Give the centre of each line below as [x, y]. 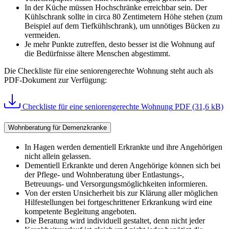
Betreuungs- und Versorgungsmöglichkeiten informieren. [116, 184]
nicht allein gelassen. [58, 156]
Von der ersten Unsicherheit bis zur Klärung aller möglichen [121, 193]
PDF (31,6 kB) [199, 107]
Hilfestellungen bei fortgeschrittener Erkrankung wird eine [118, 202]
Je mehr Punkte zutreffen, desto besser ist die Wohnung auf [120, 44]
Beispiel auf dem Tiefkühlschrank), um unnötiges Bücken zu [122, 26]
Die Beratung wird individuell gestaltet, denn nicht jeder [115, 220]
